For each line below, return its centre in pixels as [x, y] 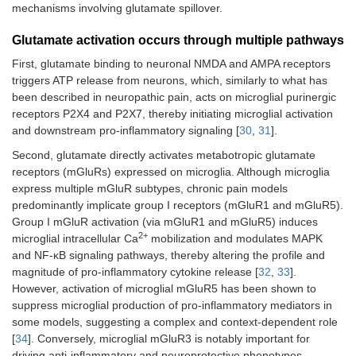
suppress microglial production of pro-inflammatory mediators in [172, 306]
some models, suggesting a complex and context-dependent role [175, 322]
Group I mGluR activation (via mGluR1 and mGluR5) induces [165, 222]
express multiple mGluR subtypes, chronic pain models [150, 189]
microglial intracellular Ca [75, 239]
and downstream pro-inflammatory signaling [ [126, 131]
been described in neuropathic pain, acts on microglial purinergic [174, 97]
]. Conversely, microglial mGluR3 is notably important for [169, 339]
